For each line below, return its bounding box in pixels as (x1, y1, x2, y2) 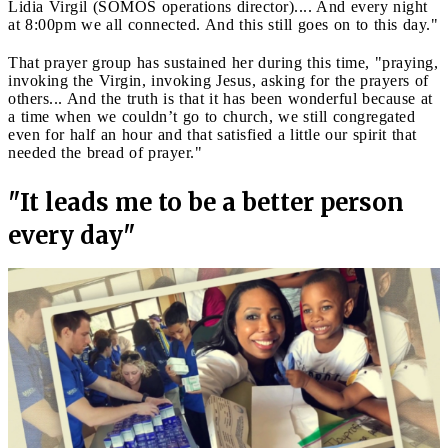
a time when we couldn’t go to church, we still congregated (8, 107, 415, 125)
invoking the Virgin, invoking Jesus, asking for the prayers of (8, 71, 429, 89)
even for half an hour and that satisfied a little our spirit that (8, 125, 417, 143)
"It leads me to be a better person (8, 186, 404, 218)
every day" (8, 219, 135, 251)
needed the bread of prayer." (8, 143, 202, 161)
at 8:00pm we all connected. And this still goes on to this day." (8, 15, 438, 33)
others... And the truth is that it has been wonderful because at (8, 89, 433, 107)
